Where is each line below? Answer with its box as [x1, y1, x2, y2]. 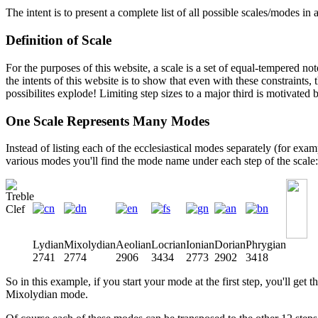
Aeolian [116, 238, 151, 251]
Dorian [214, 238, 246, 251]
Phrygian [246, 238, 286, 251]
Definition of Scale [6, 33, 111, 48]
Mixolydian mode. [6, 288, 88, 301]
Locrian [151, 238, 186, 251]
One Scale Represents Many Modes [6, 113, 209, 128]
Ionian [186, 238, 214, 251]
